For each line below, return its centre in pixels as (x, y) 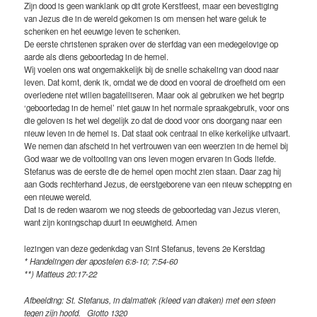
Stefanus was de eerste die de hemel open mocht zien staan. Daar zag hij (153, 172)
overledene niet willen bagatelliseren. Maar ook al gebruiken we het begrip (154, 95)
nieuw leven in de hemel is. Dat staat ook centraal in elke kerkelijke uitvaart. (157, 133)
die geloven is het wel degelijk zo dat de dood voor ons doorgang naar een (153, 121)
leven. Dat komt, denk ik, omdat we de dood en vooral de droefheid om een (155, 82)
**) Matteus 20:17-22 (61, 273)
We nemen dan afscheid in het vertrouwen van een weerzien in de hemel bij (156, 146)
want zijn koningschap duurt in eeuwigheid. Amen (111, 223)
